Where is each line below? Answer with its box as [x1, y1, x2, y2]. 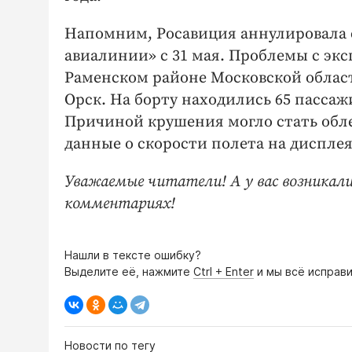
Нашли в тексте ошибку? [64, 247, 201, 262]
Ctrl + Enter [193, 264, 254, 278]
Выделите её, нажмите [64, 264, 193, 278]
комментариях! [64, 193, 175, 214]
